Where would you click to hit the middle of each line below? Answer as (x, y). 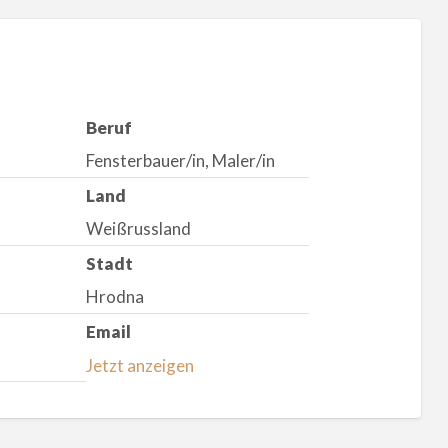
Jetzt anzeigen (139, 365)
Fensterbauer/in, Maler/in (180, 161)
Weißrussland (138, 229)
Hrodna (114, 297)
